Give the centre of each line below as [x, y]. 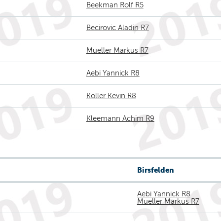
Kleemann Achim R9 [120, 118]
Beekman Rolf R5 [115, 5]
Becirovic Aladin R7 [117, 28]
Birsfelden [155, 170]
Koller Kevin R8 [111, 96]
